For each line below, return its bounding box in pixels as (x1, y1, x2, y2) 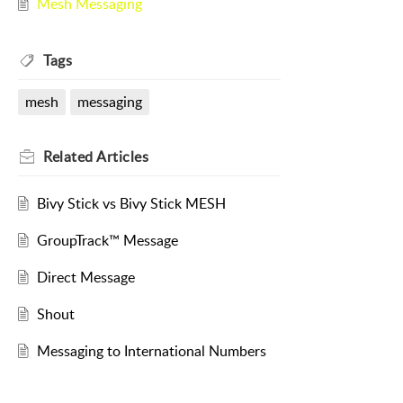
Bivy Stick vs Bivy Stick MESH (36, 193, 226, 214)
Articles (96, 147, 148, 167)
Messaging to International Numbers (36, 341, 266, 362)
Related (43, 147, 96, 167)
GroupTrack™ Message (36, 230, 178, 251)
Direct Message (36, 267, 135, 288)
